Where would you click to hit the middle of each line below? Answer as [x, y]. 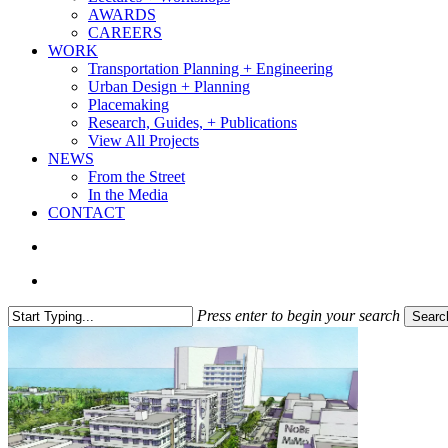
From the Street [136, 176]
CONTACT [86, 212]
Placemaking [128, 104]
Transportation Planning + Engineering [210, 68]
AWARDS [122, 14]
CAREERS [125, 32]
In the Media [128, 194]
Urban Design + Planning [169, 86]
